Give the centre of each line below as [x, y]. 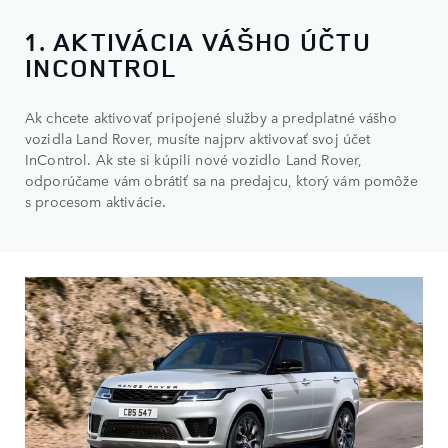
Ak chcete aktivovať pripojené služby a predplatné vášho [211, 117]
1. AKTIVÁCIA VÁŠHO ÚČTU [198, 42]
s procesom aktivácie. [96, 201]
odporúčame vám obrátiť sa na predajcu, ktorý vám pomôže [221, 180]
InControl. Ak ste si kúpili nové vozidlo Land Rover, [194, 159]
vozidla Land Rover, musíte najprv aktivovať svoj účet [198, 138]
